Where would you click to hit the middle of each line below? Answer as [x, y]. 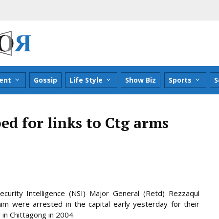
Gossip [46, 80]
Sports [180, 80]
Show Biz [141, 80]
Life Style [86, 80]
